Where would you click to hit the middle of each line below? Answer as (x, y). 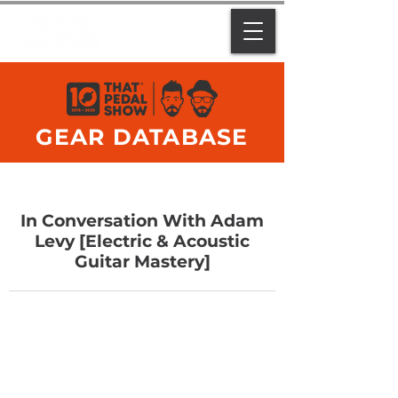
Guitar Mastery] (142, 262)
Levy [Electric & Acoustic (142, 241)
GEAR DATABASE (142, 137)
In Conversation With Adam (142, 221)
